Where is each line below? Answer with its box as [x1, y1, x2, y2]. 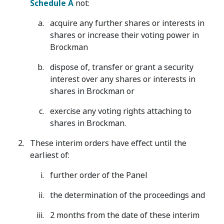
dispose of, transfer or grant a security [50, 61, 193, 73]
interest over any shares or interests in [50, 73, 195, 85]
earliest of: [30, 149, 69, 161]
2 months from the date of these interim [50, 209, 199, 221]
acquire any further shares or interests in [50, 17, 204, 29]
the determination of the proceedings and [50, 189, 205, 201]
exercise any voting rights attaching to [50, 105, 191, 117]
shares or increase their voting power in [50, 29, 199, 41]
